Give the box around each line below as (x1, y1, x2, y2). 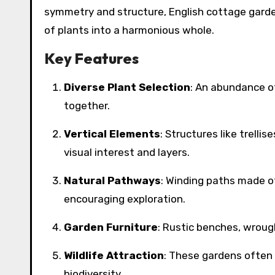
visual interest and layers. (64, 145, 190, 158)
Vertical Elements (71, 127, 160, 140)
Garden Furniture (72, 220, 158, 233)
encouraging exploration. (64, 192, 185, 205)
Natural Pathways (71, 174, 161, 187)
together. (64, 99, 110, 112)
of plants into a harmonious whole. (44, 23, 214, 36)
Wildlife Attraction (72, 249, 164, 261)
